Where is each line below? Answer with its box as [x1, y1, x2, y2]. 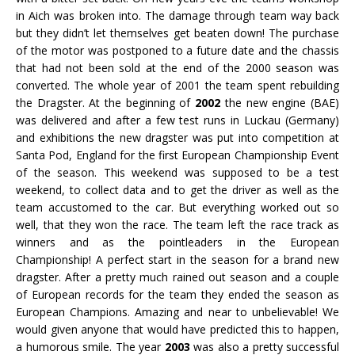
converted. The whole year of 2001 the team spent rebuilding [16, 77, 339, 93]
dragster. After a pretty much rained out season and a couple [16, 269, 339, 284]
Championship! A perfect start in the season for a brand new [16, 251, 339, 267]
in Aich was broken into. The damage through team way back [16, 7, 339, 23]
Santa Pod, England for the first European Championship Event [16, 147, 339, 162]
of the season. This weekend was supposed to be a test [16, 164, 339, 180]
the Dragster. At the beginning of [16, 94, 196, 110]
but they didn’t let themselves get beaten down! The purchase [16, 25, 339, 40]
